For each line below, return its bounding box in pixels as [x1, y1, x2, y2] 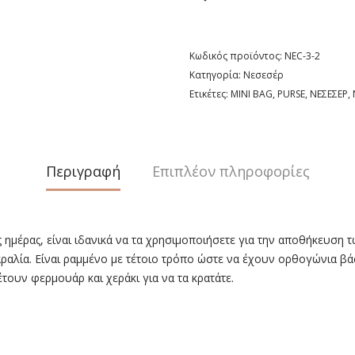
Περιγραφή [45, 161, 120, 181]
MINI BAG [231, 86, 273, 101]
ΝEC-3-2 [284, 48, 320, 63]
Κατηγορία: [189, 67, 243, 82]
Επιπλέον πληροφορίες [151, 161, 310, 181]
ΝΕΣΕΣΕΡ [310, 86, 348, 101]
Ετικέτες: [189, 86, 231, 101]
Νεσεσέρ [243, 67, 284, 82]
